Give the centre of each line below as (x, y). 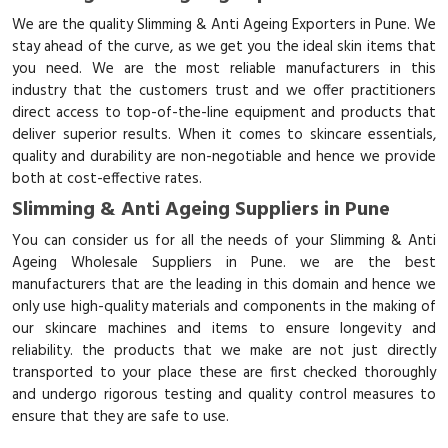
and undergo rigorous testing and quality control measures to (224, 395)
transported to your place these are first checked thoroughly (224, 373)
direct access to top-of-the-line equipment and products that (224, 113)
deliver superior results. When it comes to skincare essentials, (224, 135)
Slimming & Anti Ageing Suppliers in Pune (201, 210)
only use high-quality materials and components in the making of (224, 307)
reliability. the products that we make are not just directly (224, 351)
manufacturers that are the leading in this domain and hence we (224, 285)
